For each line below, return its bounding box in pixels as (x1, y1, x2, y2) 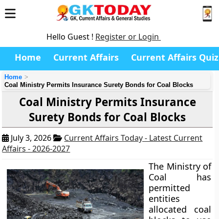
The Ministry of (149, 160, 211, 172)
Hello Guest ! (46, 31, 95, 42)
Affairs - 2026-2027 (2, 143, 70, 154)
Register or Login (95, 31, 161, 42)
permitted (149, 182, 191, 194)
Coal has (149, 171, 211, 183)
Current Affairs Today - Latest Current (64, 132, 203, 143)
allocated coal (149, 203, 211, 215)
